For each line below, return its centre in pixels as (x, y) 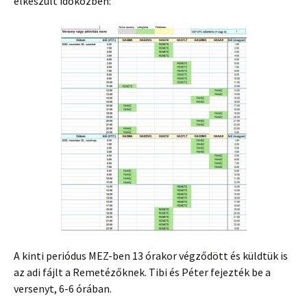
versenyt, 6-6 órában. (63, 289)
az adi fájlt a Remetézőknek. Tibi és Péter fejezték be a (142, 272)
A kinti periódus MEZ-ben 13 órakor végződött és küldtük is (151, 256)
